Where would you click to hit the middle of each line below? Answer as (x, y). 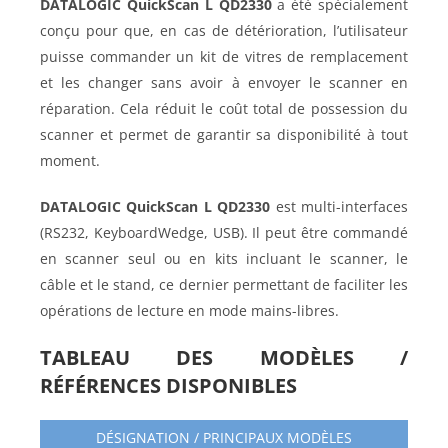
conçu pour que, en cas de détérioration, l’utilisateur (224, 30)
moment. (70, 160)
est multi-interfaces (339, 206)
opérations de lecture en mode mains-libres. (189, 310)
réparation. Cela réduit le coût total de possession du (224, 108)
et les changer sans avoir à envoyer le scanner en (224, 82)
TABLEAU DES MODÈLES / (224, 357)
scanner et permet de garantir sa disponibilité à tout (224, 134)
